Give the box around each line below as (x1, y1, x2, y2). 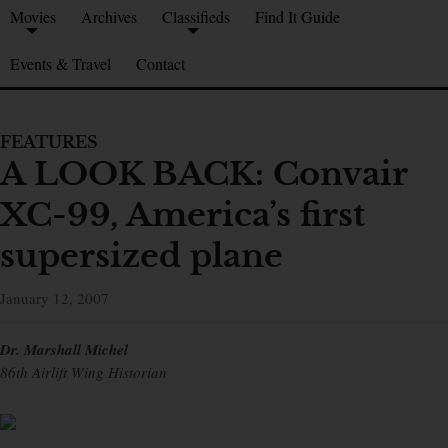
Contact (136, 53, 185, 75)
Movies (10, 6, 56, 28)
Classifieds (162, 6, 230, 28)
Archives (81, 6, 137, 28)
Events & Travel (10, 53, 111, 75)
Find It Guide (255, 6, 340, 28)
